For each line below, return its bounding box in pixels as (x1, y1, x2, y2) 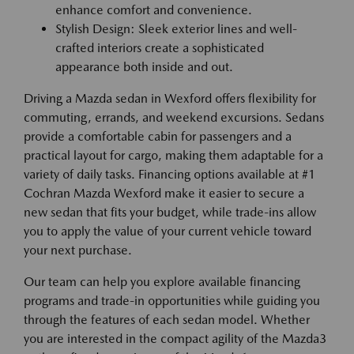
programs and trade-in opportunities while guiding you (24, 293, 320, 309)
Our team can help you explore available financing (24, 274, 300, 290)
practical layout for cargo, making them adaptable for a (24, 148, 323, 164)
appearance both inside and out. (55, 59, 233, 75)
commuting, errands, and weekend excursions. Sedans (24, 110, 324, 126)
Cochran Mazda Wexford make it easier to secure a (24, 186, 304, 201)
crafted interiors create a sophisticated (55, 40, 264, 56)
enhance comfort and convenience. (55, 2, 252, 18)
